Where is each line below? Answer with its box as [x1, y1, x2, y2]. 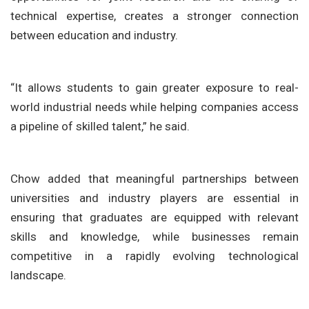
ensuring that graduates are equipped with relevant [10, 210, 299, 224]
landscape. [10, 268, 66, 282]
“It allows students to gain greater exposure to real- [10, 80, 299, 94]
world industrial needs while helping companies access [10, 99, 299, 114]
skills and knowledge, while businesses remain [10, 229, 299, 243]
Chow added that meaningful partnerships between [10, 171, 299, 186]
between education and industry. [10, 28, 178, 42]
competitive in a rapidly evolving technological [10, 248, 299, 263]
